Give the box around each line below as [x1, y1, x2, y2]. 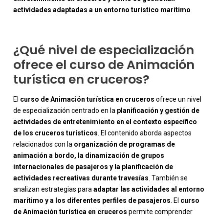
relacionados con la [13, 140, 74, 149]
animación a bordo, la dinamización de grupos [13, 152, 164, 160]
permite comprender [127, 208, 193, 216]
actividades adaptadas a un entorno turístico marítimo [13, 6, 191, 14]
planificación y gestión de [116, 107, 199, 115]
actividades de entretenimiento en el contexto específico [13, 118, 197, 126]
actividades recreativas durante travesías [13, 174, 149, 182]
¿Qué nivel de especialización [13, 42, 194, 59]
